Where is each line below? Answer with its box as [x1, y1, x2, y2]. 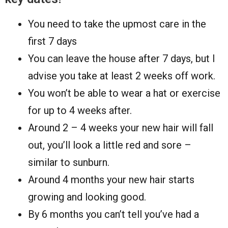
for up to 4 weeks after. [28, 104, 132, 117]
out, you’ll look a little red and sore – [28, 138, 191, 151]
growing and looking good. [28, 190, 146, 203]
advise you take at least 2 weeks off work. [28, 69, 215, 82]
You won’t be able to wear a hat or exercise [28, 87, 220, 99]
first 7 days [28, 35, 77, 47]
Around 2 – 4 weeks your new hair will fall [28, 121, 213, 134]
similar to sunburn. [28, 156, 109, 168]
